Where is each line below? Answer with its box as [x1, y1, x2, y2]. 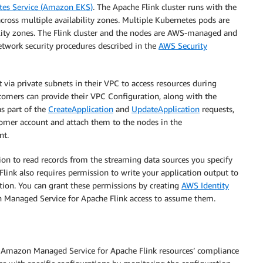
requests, [200, 103, 234, 114]
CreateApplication [48, 103, 113, 114]
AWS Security [159, 40, 207, 50]
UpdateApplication [131, 103, 200, 114]
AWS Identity [181, 180, 229, 190]
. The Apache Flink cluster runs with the [93, 1, 237, 12]
